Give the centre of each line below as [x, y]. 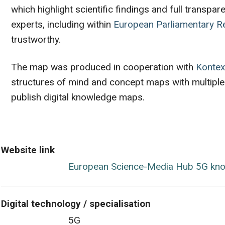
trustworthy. [36, 39]
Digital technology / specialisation [76, 203]
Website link [28, 150]
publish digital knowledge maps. [78, 97]
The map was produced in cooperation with [103, 67]
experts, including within [62, 24]
